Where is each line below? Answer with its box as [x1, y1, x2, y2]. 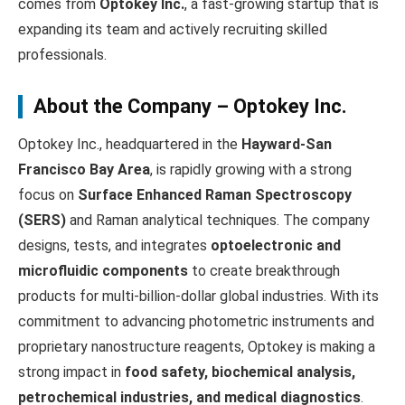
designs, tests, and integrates [18, 237, 211, 254]
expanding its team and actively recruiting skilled [18, 21, 327, 38]
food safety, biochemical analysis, [125, 363, 355, 381]
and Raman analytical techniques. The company [66, 212, 370, 229]
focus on [18, 186, 78, 203]
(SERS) [18, 212, 66, 229]
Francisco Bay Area [18, 161, 150, 178]
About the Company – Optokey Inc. [33, 95, 347, 118]
